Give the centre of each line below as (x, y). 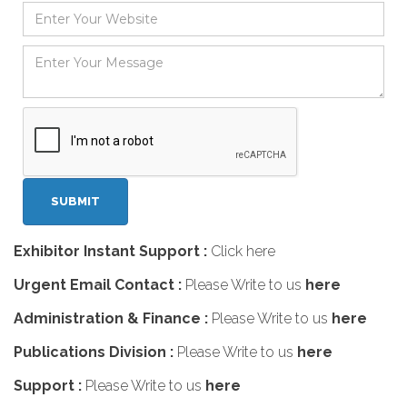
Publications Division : (94, 352)
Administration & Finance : (111, 318)
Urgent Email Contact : (99, 284)
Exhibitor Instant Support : (112, 251)
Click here (243, 251)
